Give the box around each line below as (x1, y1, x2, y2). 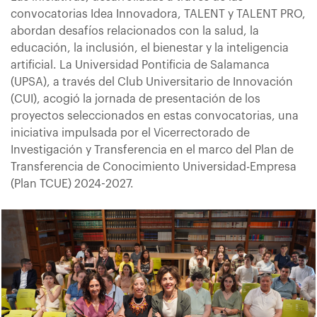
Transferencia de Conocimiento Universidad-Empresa (11, 161, 296, 173)
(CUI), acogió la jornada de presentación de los (11, 93, 260, 105)
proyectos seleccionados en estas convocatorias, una (11, 110, 299, 122)
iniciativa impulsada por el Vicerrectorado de (11, 127, 250, 139)
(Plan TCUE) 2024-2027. (11, 178, 134, 190)
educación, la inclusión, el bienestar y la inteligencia (11, 42, 289, 54)
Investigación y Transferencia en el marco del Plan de (11, 144, 294, 156)
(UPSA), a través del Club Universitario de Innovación (11, 76, 293, 88)
